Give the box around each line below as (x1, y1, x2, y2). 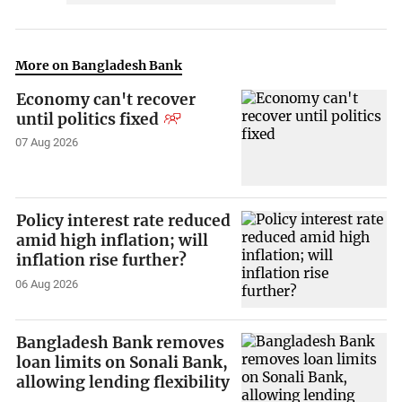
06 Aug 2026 (15, 277, 79, 292)
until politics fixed (16, 109, 160, 129)
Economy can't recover (16, 89, 197, 109)
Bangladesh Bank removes (16, 332, 225, 353)
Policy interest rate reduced (16, 211, 232, 232)
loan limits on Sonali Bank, (16, 352, 229, 372)
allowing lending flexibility (16, 371, 231, 392)
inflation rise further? (16, 250, 188, 271)
